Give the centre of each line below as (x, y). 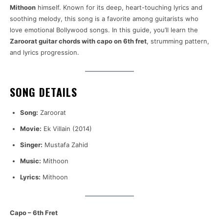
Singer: (31, 145)
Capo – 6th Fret (34, 212)
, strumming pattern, (178, 41)
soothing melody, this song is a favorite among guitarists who (104, 19)
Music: (31, 161)
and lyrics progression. (44, 53)
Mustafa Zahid (65, 145)
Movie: (31, 129)
